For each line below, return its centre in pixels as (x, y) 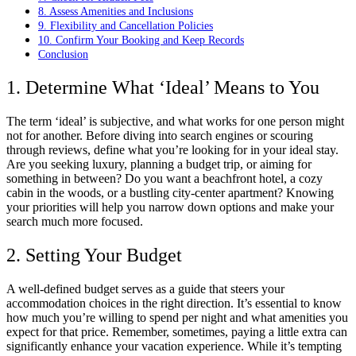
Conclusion (63, 54)
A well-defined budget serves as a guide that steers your (145, 288)
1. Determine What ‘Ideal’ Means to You (163, 88)
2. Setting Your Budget (94, 255)
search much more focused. (75, 221)
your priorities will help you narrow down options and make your (170, 207)
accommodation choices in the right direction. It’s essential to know (174, 303)
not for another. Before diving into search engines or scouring (160, 135)
